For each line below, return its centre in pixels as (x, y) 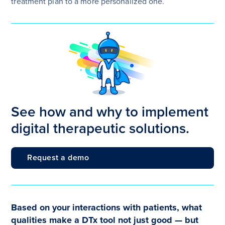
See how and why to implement (110, 112)
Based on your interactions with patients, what (107, 208)
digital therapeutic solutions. (100, 129)
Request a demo (58, 158)
